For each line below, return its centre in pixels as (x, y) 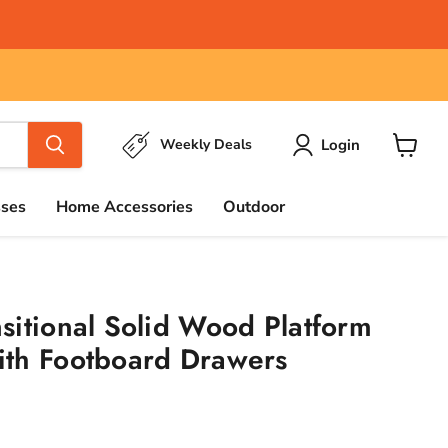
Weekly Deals (206, 144)
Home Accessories (124, 207)
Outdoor (254, 207)
